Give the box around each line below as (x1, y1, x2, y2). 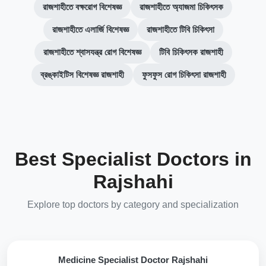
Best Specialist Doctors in (14, 148, 252, 170)
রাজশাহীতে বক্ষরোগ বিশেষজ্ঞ (43, 2, 122, 12)
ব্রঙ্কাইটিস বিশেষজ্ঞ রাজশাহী (40, 69, 124, 80)
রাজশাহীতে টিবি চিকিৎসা (146, 24, 214, 34)
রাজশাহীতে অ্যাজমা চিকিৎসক (140, 2, 223, 12)
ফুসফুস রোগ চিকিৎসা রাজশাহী (141, 69, 226, 80)
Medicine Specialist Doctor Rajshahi (58, 255, 208, 265)
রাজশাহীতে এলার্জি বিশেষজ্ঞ (52, 24, 129, 34)
